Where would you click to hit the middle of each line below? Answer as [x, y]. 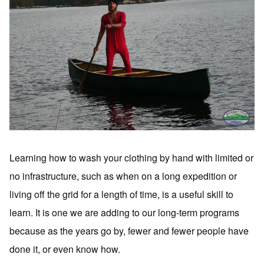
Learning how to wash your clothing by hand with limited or [131, 158]
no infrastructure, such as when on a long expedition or [123, 176]
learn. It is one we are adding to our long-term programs [124, 212]
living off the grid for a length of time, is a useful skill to [121, 194]
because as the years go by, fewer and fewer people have [129, 231]
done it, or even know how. [65, 249]
